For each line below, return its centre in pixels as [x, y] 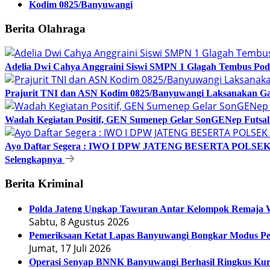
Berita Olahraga [45, 28]
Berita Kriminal [44, 184]
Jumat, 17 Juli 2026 [70, 248]
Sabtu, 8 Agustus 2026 [79, 221]
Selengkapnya [35, 160]
